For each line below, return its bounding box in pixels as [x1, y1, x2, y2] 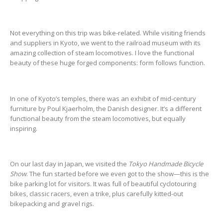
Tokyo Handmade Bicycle [128, 159, 203, 169]
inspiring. [10, 123, 37, 133]
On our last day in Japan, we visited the [10, 159, 128, 169]
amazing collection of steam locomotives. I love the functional [10, 48, 194, 58]
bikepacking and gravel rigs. [10, 199, 94, 209]
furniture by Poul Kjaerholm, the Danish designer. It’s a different [10, 104, 202, 113]
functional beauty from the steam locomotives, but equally [10, 113, 186, 123]
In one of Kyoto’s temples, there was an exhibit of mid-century [10, 94, 196, 103]
